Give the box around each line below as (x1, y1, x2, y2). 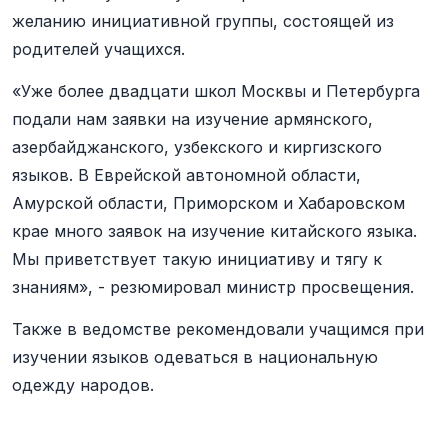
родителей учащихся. (12, 39, 190, 59)
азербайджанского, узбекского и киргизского (12, 137, 382, 157)
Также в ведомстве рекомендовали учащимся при (12, 319, 424, 339)
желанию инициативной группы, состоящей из (12, 11, 394, 31)
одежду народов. (12, 375, 154, 395)
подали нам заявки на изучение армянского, (12, 109, 373, 129)
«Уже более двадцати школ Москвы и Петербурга (12, 81, 420, 101)
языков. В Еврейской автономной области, (12, 165, 361, 185)
